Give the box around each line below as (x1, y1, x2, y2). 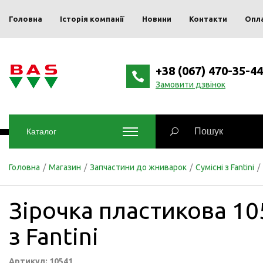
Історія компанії (60, 15, 124, 23)
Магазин (49, 163, 81, 172)
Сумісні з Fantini (195, 163, 254, 172)
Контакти (189, 15, 227, 23)
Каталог (26, 127, 56, 136)
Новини (142, 15, 171, 23)
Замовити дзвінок (156, 80, 225, 89)
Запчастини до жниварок (90, 163, 187, 172)
